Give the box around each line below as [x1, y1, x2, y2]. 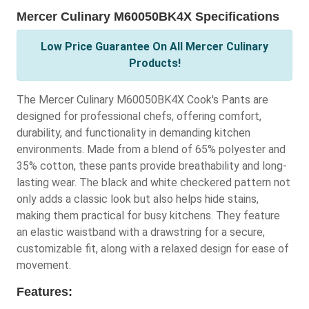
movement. [17, 259, 71, 272]
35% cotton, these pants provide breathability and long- [17, 159, 287, 173]
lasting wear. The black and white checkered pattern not [17, 176, 290, 190]
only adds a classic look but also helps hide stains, [17, 192, 259, 206]
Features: [17, 285, 72, 299]
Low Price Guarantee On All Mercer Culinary [41, 40, 268, 54]
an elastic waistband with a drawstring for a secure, [17, 226, 265, 239]
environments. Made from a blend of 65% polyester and [17, 143, 286, 157]
